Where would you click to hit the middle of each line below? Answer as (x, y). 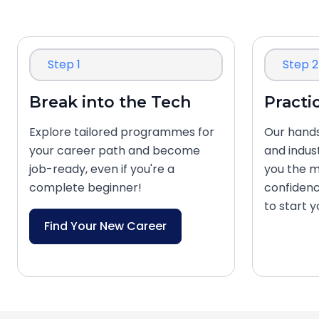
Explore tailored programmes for (122, 132)
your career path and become (115, 151)
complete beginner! (85, 188)
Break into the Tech (110, 102)
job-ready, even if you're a (102, 169)
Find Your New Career (105, 226)
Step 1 (64, 64)
